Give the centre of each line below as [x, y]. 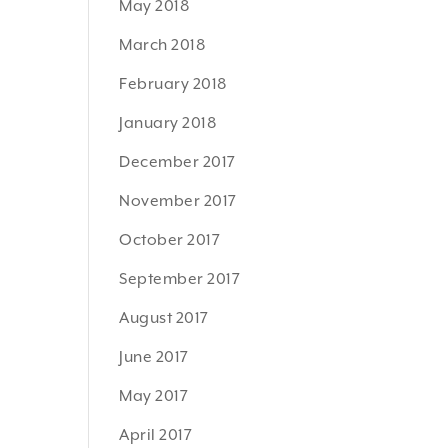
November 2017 [178, 201]
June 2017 [154, 357]
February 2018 [173, 84]
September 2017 [180, 279]
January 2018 [168, 123]
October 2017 [170, 240]
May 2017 [154, 396]
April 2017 [156, 435]
